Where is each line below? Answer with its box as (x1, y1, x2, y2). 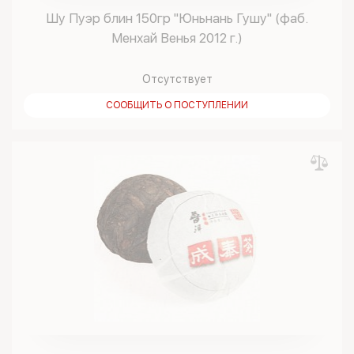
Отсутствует (141, 73, 213, 85)
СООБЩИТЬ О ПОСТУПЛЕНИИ (106, 100, 248, 111)
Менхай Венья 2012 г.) (111, 30, 243, 46)
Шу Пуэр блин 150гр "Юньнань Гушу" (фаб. (46, 10, 308, 26)
